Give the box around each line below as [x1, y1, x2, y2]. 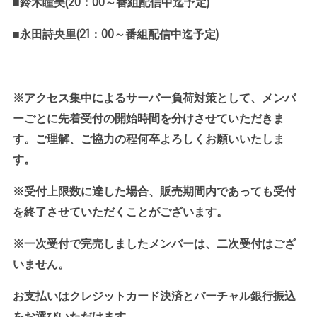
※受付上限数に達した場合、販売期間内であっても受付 [12, 185, 296, 199]
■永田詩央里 [12, 28, 76, 41]
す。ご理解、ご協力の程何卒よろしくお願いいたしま [12, 133, 284, 146]
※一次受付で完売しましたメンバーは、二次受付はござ [12, 238, 296, 251]
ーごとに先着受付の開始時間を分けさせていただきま [12, 113, 284, 126]
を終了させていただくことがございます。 [12, 206, 228, 219]
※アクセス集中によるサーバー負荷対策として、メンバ [12, 92, 296, 105]
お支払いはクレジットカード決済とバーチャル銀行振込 [12, 290, 296, 304]
